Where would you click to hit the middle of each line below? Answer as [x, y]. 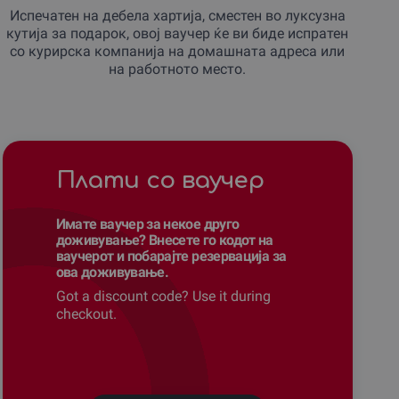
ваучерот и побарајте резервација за [171, 256]
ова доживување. [112, 272]
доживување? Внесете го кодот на [164, 240]
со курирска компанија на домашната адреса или [178, 51]
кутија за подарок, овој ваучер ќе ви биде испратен [178, 33]
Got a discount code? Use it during [163, 296]
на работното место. [178, 69]
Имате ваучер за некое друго [147, 224]
